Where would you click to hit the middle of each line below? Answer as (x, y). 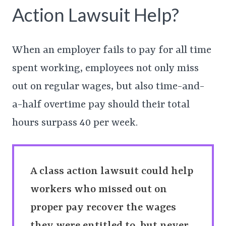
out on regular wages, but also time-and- (108, 87)
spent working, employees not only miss (105, 69)
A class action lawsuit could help (112, 172)
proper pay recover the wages (103, 208)
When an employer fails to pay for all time (112, 51)
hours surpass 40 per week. (75, 123)
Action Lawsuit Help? (96, 15)
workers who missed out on (99, 190)
